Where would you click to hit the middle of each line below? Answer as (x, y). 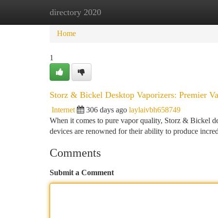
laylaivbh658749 (155, 110)
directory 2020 (75, 12)
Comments (75, 153)
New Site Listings (125, 12)
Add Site (181, 12)
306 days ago (107, 110)
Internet (63, 110)
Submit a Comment (82, 173)
